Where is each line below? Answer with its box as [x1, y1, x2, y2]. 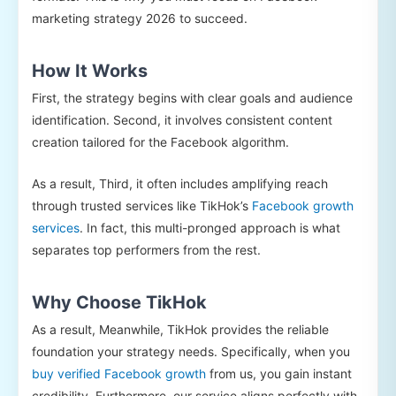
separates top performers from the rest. [32, 241, 261, 257]
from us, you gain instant [206, 365, 352, 381]
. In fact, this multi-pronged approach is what [80, 219, 340, 235]
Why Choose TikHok [32, 291, 207, 313]
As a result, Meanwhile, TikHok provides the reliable [32, 321, 329, 337]
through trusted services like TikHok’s [32, 197, 252, 213]
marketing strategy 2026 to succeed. [32, 10, 247, 26]
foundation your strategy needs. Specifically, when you [32, 343, 350, 359]
